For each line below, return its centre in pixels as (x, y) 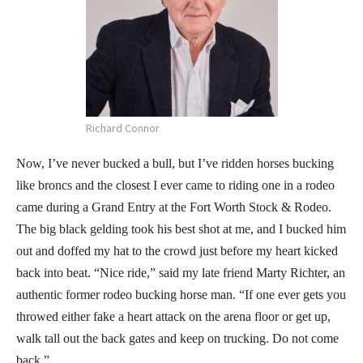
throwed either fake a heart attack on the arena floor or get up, (173, 316)
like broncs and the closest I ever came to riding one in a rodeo (175, 185)
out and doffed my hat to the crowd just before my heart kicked (177, 250)
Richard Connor (122, 128)
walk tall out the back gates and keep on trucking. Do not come (177, 338)
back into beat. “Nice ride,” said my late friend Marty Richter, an (181, 272)
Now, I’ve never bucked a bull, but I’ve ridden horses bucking (175, 163)
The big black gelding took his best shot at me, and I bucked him (181, 228)
